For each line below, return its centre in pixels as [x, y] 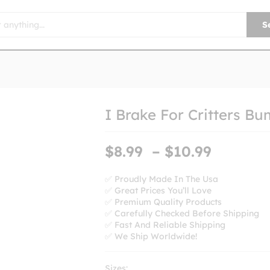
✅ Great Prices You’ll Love [159, 190]
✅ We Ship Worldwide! [151, 236]
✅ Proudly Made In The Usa [162, 179]
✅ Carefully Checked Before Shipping [182, 213]
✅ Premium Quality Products [164, 202]
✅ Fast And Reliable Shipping [165, 225]
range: [239, 165]
